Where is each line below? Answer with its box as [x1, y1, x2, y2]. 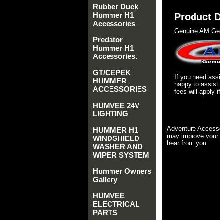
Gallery [93, 175, 117, 184]
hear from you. [167, 139, 208, 147]
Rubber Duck [93, 2, 138, 11]
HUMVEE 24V [93, 101, 139, 110]
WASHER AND [93, 142, 143, 151]
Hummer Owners [93, 167, 151, 175]
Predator [93, 35, 123, 44]
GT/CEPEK [93, 68, 131, 77]
